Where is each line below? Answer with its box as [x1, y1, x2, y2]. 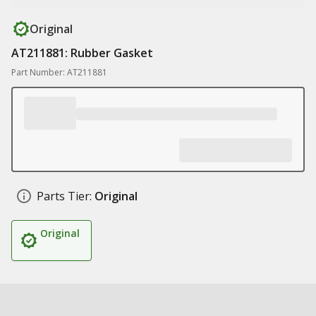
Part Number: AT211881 [11, 66, 107, 78]
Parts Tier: [37, 188, 92, 204]
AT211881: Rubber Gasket [11, 45, 153, 61]
